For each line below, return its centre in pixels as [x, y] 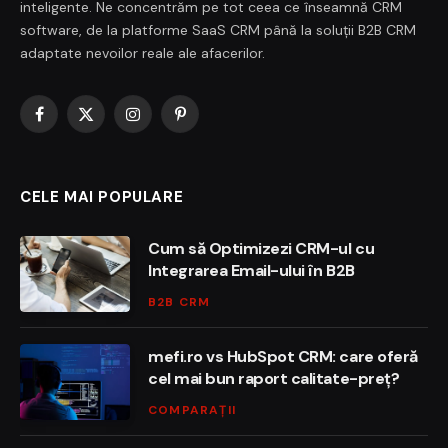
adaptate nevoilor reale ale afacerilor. [142, 53]
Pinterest [208, 122]
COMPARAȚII [192, 410]
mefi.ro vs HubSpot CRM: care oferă [283, 357]
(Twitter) [113, 143]
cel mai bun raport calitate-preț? [274, 379]
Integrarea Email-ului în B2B [251, 271]
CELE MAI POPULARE [102, 197]
